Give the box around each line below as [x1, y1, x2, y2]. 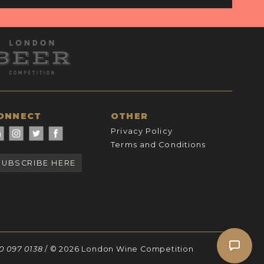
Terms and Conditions [111, 140, 206, 150]
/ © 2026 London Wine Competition [42, 245, 194, 253]
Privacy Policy [111, 126, 173, 136]
